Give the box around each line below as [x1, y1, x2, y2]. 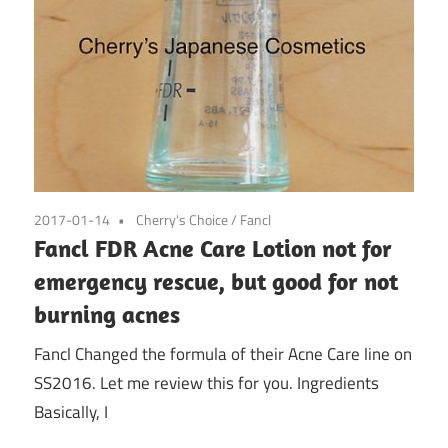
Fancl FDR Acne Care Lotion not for [34, 233, 392, 264]
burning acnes [34, 299, 180, 330]
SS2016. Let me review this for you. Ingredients [34, 369, 379, 396]
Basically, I [34, 398, 108, 425]
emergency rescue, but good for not [34, 266, 398, 297]
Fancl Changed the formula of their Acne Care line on [34, 340, 412, 367]
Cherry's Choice [136, 209, 228, 231]
